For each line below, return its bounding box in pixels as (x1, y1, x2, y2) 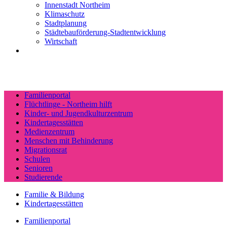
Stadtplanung (45, 19, 87, 28)
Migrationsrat (24, 145, 67, 155)
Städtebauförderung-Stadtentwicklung (45, 28, 166, 37)
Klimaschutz (45, 10, 85, 19)
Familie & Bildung (24, 190, 84, 199)
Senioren (24, 164, 53, 173)
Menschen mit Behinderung (24, 136, 113, 145)
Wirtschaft (45, 37, 77, 46)
